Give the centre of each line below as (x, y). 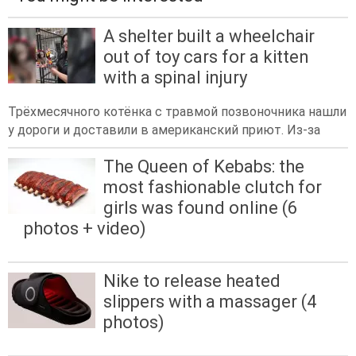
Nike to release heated (192, 281)
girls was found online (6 (200, 207)
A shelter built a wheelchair (209, 36)
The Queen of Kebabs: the (204, 166)
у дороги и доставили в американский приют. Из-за (164, 130)
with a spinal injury (175, 77)
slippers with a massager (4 (210, 302)
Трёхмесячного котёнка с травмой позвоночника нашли (177, 111)
